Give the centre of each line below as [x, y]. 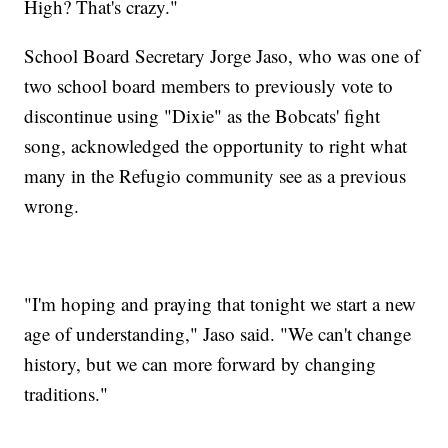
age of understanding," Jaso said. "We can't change [218, 334]
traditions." [66, 394]
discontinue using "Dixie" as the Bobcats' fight [202, 116]
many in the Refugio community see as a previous [215, 176]
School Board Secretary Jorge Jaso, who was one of [222, 56]
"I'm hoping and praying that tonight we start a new [220, 304]
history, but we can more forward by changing [200, 364]
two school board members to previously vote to [209, 86]
